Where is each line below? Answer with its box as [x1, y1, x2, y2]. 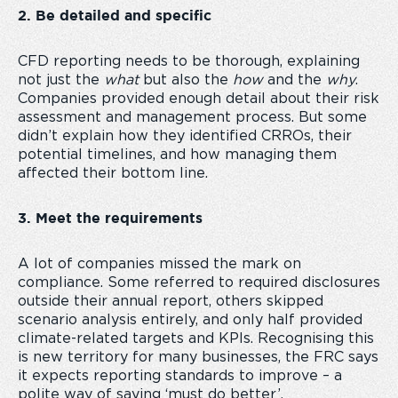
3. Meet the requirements [18, 212, 203, 226]
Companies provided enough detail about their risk [18, 92, 379, 106]
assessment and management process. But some [18, 110, 367, 124]
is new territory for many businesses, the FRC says [18, 350, 378, 364]
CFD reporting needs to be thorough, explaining [18, 54, 360, 68]
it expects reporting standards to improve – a [18, 369, 342, 383]
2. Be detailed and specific [18, 10, 211, 23]
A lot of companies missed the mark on [18, 257, 301, 271]
